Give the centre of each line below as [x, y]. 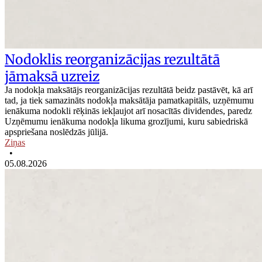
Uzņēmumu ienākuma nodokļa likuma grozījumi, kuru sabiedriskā [126, 122]
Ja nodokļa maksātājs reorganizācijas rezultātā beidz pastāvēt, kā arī [129, 90]
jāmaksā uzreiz [52, 77]
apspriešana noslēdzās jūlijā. [56, 132]
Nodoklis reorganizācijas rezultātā [112, 60]
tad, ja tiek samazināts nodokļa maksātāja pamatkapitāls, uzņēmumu [129, 101]
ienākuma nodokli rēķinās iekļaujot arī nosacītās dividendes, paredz [128, 111]
